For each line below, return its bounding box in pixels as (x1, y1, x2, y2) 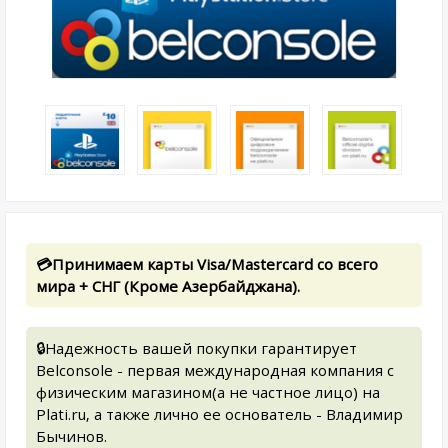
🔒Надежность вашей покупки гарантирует (36, 338, 357, 358)
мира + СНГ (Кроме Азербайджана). (36, 276, 300, 296)
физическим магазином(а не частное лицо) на (36, 382, 380, 402)
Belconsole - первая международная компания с (36, 360, 394, 380)
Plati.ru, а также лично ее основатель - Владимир (36, 404, 403, 424)
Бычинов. (36, 426, 107, 446)
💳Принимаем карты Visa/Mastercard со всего (36, 254, 378, 274)
